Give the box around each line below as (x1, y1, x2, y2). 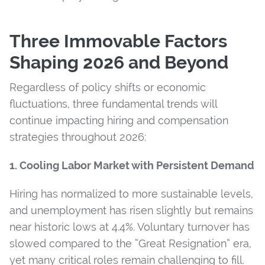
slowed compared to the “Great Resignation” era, (9, 237, 251, 250)
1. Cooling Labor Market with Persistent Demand (9, 159, 254, 172)
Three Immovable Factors (9, 30, 227, 51)
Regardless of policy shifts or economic (9, 80, 206, 93)
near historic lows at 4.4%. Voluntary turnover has (9, 220, 250, 233)
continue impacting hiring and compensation (9, 114, 228, 127)
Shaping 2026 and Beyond (9, 51, 228, 73)
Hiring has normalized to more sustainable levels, (9, 187, 253, 200)
